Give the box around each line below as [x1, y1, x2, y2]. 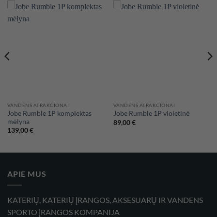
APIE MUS [7, 169, 46, 178]
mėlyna [7, 117, 30, 125]
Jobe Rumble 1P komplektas [7, 109, 92, 117]
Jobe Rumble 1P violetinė [113, 109, 190, 118]
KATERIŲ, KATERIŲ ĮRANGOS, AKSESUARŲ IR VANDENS [7, 195, 203, 205]
